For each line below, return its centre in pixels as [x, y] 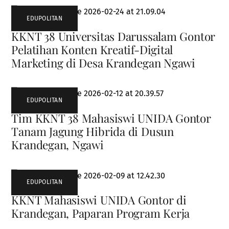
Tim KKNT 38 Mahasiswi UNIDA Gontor [111, 118]
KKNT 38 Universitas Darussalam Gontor [113, 36]
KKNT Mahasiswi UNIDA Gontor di [99, 200]
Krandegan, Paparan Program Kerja [101, 213]
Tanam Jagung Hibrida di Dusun [93, 132]
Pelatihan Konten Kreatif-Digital [92, 49]
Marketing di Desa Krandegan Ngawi [104, 63]
